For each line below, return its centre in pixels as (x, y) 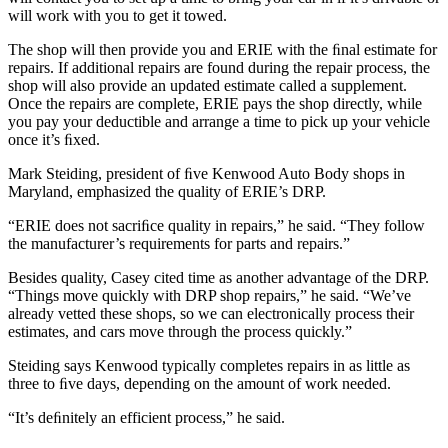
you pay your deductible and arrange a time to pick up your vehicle (219, 122)
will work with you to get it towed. (117, 16)
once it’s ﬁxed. (54, 140)
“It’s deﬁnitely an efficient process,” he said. (146, 418)
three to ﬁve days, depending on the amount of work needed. (199, 384)
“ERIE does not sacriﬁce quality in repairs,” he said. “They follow (216, 226)
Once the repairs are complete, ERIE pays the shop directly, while (215, 104)
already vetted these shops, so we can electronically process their (211, 314)
